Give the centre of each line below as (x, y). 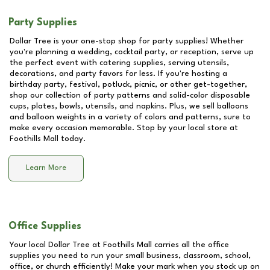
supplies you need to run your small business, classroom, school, (130, 256)
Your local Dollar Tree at (56, 245)
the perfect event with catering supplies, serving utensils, (119, 63)
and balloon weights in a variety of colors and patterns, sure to (130, 117)
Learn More (46, 168)
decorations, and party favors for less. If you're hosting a (118, 74)
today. (72, 139)
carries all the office (190, 245)
